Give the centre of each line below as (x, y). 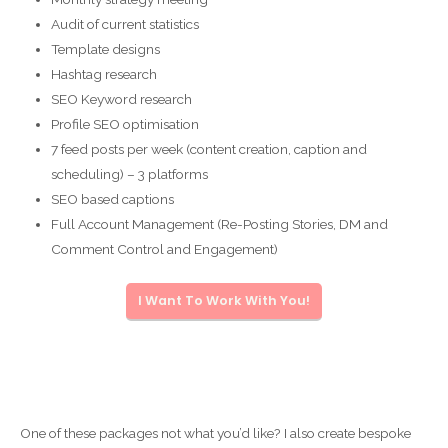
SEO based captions (113, 199)
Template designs (106, 49)
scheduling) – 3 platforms (130, 174)
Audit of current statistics (125, 24)
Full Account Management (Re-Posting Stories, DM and (220, 224)
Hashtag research (104, 74)
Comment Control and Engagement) (165, 249)
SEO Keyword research (122, 99)
